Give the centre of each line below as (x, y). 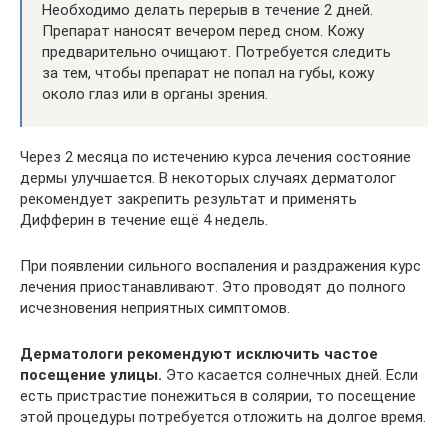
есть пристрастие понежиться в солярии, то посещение (218, 396)
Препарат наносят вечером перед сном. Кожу (203, 31)
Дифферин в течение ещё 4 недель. (144, 220)
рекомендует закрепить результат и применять (188, 199)
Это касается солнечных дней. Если (290, 375)
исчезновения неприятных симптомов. (155, 308)
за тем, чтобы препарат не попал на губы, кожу (208, 73)
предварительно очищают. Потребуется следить (216, 52)
